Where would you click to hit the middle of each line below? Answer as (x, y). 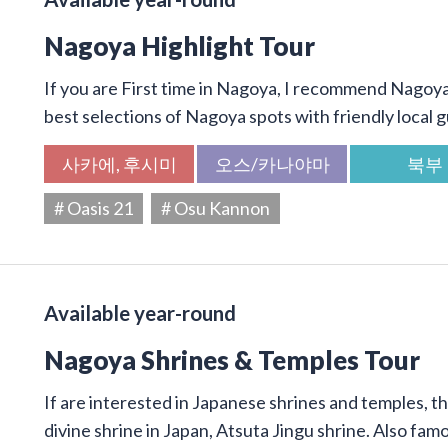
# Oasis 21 (93, 207)
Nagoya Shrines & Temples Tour (232, 359)
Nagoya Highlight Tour (179, 45)
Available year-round (140, 312)
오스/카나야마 (272, 163)
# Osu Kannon (215, 207)
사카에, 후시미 (119, 163)
